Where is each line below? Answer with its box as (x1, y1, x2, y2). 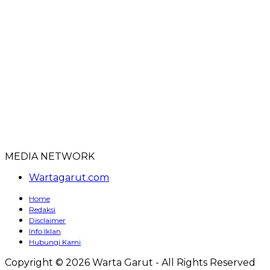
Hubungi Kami (29, 237, 81, 247)
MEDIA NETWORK (5, 151, 95, 163)
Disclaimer (29, 216, 66, 225)
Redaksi (29, 205, 55, 215)
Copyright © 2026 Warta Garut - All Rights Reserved (5, 257, 256, 269)
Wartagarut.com (29, 172, 109, 184)
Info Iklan (29, 227, 61, 236)
